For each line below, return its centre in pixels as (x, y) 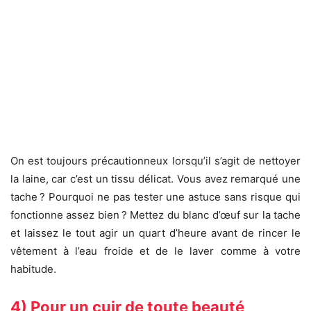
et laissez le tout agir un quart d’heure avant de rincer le (155, 233)
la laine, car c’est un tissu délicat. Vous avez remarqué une (155, 179)
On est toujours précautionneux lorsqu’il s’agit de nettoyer (155, 161)
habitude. (33, 269)
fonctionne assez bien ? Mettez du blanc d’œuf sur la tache (155, 215)
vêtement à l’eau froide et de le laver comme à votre (155, 251)
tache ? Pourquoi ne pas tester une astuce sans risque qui (155, 197)
